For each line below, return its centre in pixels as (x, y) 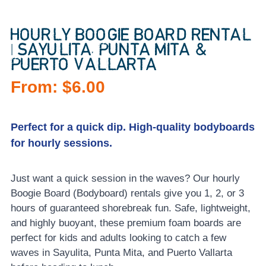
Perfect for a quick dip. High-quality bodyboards (132, 127)
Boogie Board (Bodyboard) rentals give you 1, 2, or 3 (127, 194)
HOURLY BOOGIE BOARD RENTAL (131, 35)
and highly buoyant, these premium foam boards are (126, 223)
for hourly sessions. (61, 143)
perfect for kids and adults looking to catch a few (118, 238)
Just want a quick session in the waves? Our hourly (125, 179)
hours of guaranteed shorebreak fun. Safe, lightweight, (130, 208)
